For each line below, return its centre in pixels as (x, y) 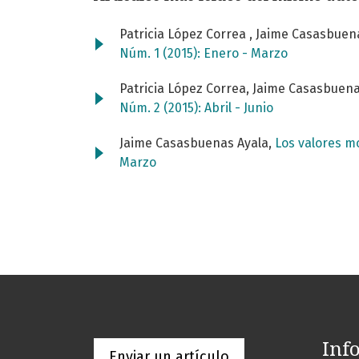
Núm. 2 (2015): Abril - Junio (196, 108)
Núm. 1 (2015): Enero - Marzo (204, 54)
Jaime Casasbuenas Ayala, (197, 143)
